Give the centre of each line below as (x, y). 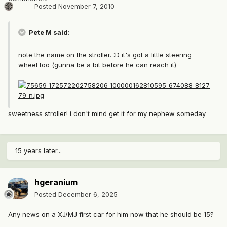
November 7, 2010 (86, 6)
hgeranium (56, 183)
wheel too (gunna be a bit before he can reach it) (97, 65)
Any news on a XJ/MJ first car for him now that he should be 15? (111, 215)
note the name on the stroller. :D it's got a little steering (105, 55)
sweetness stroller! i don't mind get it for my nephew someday (107, 114)
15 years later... (39, 151)
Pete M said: (49, 33)
